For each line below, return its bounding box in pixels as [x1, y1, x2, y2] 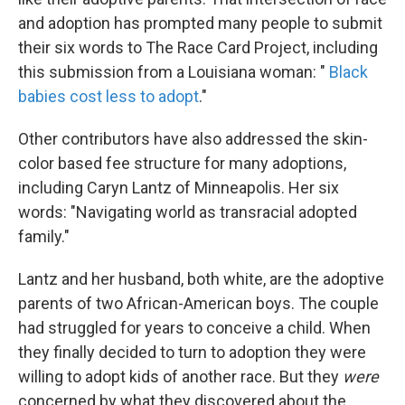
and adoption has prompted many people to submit [18, 14, 382, 33]
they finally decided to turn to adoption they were [18, 343, 366, 363]
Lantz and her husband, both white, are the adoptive [18, 269, 384, 289]
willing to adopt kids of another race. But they [18, 367, 343, 387]
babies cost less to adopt [18, 87, 199, 107]
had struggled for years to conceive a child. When [18, 318, 371, 338]
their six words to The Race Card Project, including [18, 38, 378, 58]
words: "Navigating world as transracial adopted [18, 202, 357, 222]
